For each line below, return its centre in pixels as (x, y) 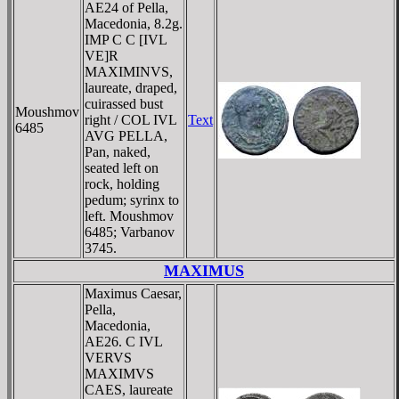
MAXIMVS (119, 373)
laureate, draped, (131, 87)
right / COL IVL (131, 119)
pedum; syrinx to (132, 199)
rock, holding (122, 183)
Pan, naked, (118, 151)
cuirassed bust (124, 103)
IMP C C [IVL (126, 39)
